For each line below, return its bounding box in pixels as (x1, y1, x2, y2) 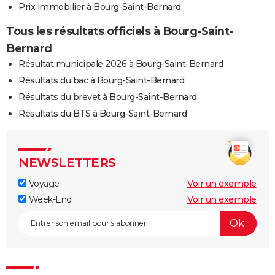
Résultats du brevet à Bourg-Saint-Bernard (18, 91, 197, 103)
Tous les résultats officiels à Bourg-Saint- (6, 24, 233, 38)
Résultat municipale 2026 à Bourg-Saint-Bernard (18, 58, 223, 69)
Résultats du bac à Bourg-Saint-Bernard (18, 74, 184, 86)
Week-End (26, 193, 72, 205)
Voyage (26, 177, 60, 189)
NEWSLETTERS (18, 155, 116, 170)
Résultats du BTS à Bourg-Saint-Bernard (18, 107, 187, 119)
